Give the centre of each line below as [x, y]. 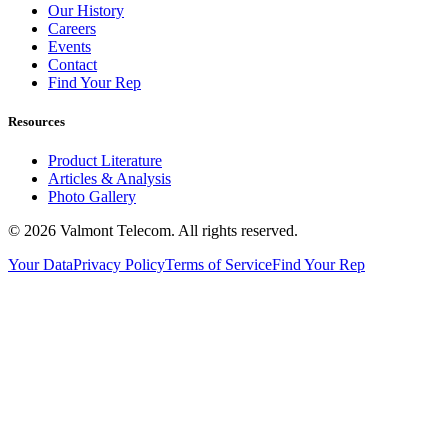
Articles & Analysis [109, 179]
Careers [72, 28]
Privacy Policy [119, 265]
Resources [36, 121]
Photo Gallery [92, 197]
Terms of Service [218, 265]
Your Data [40, 265]
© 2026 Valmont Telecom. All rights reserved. [153, 231]
